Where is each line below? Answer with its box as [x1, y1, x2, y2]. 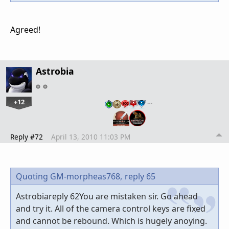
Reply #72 [10, 131, 43, 142]
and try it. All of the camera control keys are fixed [16, 202, 205, 214]
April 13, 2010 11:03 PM [51, 131, 130, 142]
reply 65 [125, 170, 155, 182]
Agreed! [10, 24, 40, 35]
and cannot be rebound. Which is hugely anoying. [16, 215, 207, 226]
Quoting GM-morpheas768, [16, 170, 122, 182]
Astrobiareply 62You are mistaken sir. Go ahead [16, 190, 198, 202]
